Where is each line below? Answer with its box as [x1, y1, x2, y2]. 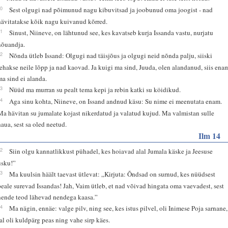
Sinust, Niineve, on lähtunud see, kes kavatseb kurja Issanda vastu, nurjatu [9, 27, 214, 37]
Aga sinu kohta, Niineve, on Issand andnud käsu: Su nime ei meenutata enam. [9, 96, 222, 106]
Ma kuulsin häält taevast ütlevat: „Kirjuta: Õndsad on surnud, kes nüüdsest [9, 169, 216, 179]
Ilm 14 [198, 129, 220, 141]
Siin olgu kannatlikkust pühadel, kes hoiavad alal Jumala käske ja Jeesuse [9, 146, 213, 156]
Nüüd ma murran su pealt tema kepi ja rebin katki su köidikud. [9, 84, 181, 94]
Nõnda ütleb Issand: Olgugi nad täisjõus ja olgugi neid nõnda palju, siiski [9, 50, 213, 60]
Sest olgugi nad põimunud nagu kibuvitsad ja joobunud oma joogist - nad [9, 5, 213, 14]
